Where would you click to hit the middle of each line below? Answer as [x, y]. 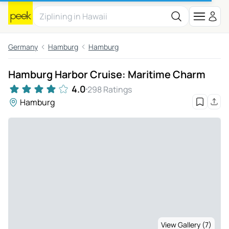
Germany [23, 47]
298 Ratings [110, 89]
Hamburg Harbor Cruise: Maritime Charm [107, 74]
